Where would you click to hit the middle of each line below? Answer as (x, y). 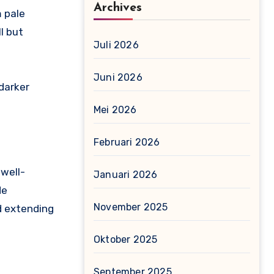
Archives (118, 8)
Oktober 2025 (126, 239)
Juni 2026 (118, 77)
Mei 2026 (115, 110)
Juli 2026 (116, 45)
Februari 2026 (127, 142)
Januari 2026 (126, 175)
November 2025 (131, 207)
